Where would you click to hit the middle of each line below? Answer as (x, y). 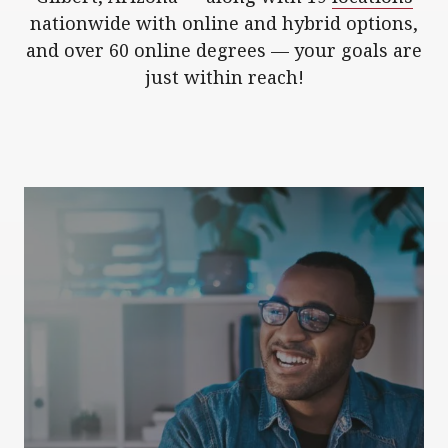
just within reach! (224, 77)
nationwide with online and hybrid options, (224, 23)
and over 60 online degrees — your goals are (224, 50)
